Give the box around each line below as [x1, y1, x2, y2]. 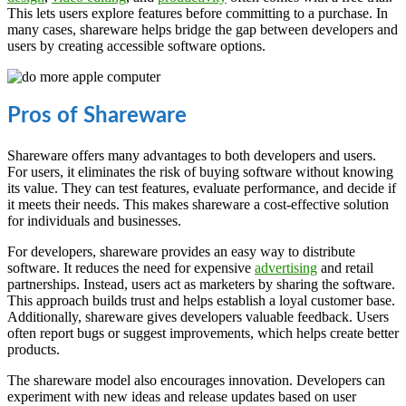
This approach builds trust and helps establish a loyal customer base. [7, 293, 395, 309]
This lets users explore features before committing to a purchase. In [7, 5, 388, 22]
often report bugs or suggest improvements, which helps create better [7, 325, 399, 342]
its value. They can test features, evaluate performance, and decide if [7, 180, 396, 197]
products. [7, 342, 60, 358]
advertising [255, 260, 317, 276]
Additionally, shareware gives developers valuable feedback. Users [7, 309, 389, 325]
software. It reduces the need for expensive [7, 260, 255, 276]
